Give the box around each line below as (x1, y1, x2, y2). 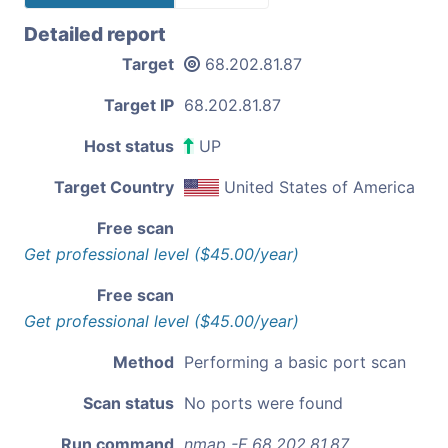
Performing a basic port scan (184, 351, 406, 372)
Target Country (54, 176, 174, 197)
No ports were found (184, 392, 343, 413)
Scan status (83, 392, 174, 413)
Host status (84, 135, 174, 156)
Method (113, 351, 174, 372)
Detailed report (24, 21, 166, 46)
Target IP (104, 94, 174, 115)
